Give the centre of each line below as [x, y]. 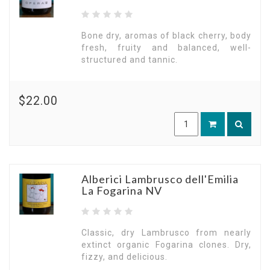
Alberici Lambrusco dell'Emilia [160, 179]
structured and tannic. [130, 60]
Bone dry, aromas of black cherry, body [166, 36]
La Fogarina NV [122, 190]
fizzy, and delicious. [124, 257]
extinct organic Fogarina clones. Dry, [166, 245]
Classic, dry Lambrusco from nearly [166, 233]
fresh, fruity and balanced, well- [166, 48]
